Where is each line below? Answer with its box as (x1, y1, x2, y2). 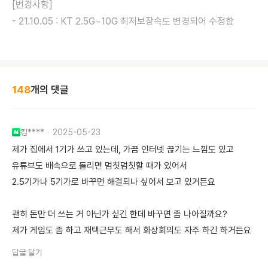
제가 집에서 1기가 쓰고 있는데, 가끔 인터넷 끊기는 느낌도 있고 (12, 144, 234, 155)
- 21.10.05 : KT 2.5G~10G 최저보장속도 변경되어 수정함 (12, 15, 234, 27)
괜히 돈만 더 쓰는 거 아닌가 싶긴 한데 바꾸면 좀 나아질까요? (12, 208, 227, 220)
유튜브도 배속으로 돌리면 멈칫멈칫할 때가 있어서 (12, 160, 187, 171)
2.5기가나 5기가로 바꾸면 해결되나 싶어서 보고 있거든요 (12, 176, 215, 187)
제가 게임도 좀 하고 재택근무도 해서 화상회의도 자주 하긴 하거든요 (12, 224, 251, 236)
